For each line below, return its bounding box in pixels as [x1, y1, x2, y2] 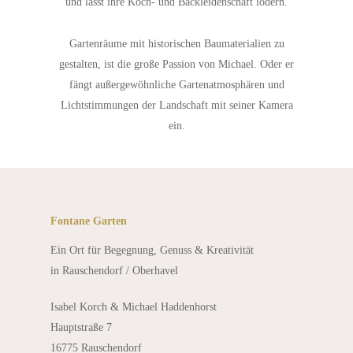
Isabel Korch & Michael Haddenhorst [50, 301, 217, 313]
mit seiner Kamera [210, 99, 293, 111]
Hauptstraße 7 [50, 321, 112, 333]
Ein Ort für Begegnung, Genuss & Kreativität [50, 244, 254, 256]
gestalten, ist [59, 58, 117, 70]
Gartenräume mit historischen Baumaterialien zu [69, 38, 284, 50]
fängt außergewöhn [69, 79, 154, 91]
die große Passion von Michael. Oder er [117, 58, 294, 70]
